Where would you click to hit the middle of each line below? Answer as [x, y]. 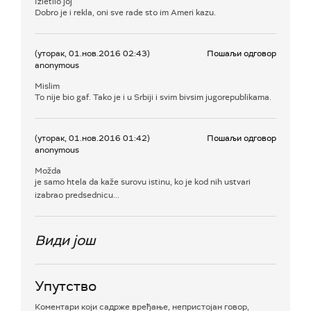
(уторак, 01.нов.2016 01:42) [92, 138]
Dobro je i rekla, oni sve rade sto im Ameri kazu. [125, 12]
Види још [65, 240]
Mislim [47, 86]
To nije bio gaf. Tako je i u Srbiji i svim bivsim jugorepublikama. [153, 97]
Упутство [66, 286]
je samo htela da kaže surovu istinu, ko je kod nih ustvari [143, 182]
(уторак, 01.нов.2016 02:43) [92, 53]
